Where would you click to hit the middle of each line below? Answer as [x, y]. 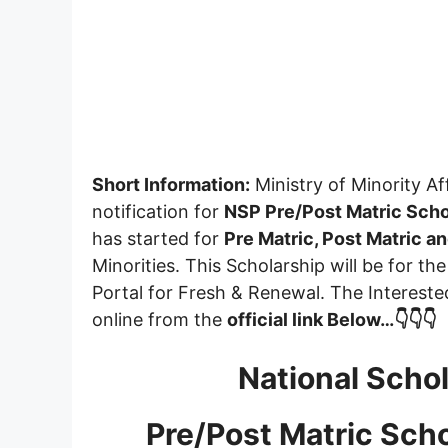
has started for [158, 238]
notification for [158, 211]
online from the [159, 319]
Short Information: [171, 184]
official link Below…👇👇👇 [331, 319]
